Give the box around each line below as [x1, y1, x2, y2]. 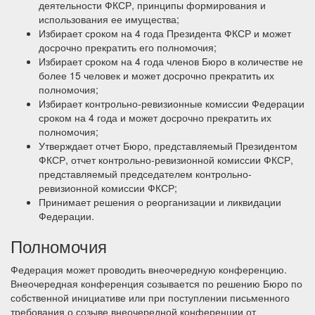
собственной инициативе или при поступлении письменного [11, 290, 290, 304]
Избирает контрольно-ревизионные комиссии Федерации [39, 96, 304, 110]
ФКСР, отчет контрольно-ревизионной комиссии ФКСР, [39, 153, 293, 167]
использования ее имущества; [39, 12, 179, 26]
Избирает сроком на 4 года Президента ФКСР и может [39, 26, 291, 40]
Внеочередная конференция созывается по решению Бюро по [11, 276, 302, 290]
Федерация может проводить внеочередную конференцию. [11, 262, 287, 276]
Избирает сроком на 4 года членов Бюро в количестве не [39, 54, 303, 68]
